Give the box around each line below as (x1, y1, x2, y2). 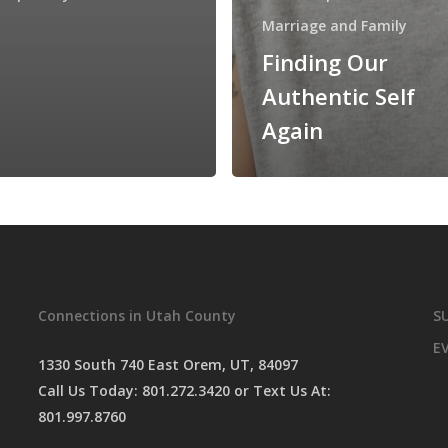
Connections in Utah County (37, 305, 236, 325)
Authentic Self (262, 80, 415, 111)
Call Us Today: (37, 380, 142, 400)
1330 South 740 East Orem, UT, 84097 (37, 354, 298, 374)
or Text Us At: (229, 380, 331, 400)
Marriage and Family (262, 15, 407, 35)
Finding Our (262, 46, 388, 77)
